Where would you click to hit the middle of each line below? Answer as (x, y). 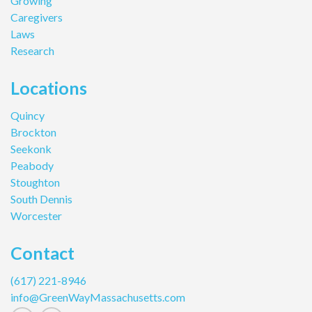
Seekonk (31, 148)
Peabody (32, 165)
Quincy (28, 115)
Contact (42, 252)
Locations (49, 87)
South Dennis (41, 198)
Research (32, 50)
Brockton (33, 132)
